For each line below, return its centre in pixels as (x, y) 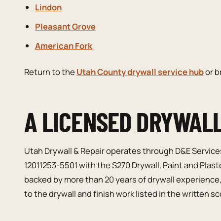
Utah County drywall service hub (140, 72)
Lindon (48, 7)
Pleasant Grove (65, 26)
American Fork (63, 45)
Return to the (50, 72)
